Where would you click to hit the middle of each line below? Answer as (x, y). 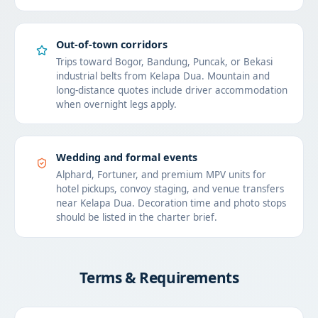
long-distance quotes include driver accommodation (171, 90)
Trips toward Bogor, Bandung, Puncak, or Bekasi (164, 61)
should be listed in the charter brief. (136, 218)
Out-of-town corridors (111, 44)
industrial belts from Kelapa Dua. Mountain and (163, 76)
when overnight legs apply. (116, 104)
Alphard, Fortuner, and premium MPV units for (161, 175)
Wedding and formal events (126, 157)
